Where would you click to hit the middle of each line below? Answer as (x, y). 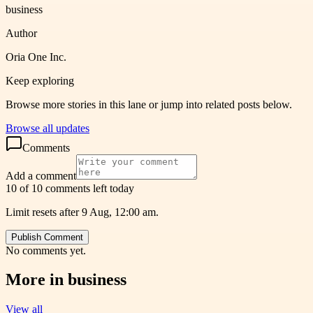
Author (21, 33)
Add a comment (41, 175)
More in (37, 280)
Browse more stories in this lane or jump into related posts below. (149, 104)
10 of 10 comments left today (70, 188)
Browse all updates (48, 128)
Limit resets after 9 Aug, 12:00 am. (82, 212)
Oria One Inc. (36, 57)
